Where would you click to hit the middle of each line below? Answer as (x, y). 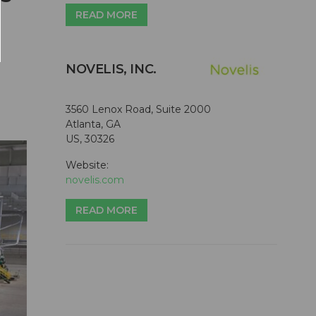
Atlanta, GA (93, 124)
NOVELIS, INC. (111, 69)
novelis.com (95, 180)
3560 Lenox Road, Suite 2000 (138, 110)
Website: (87, 165)
